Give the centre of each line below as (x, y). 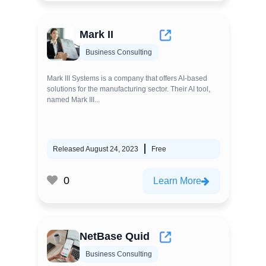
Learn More (177, 180)
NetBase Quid (115, 236)
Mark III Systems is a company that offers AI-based (127, 78)
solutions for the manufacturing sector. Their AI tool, (129, 89)
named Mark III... (73, 99)
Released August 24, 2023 (96, 149)
